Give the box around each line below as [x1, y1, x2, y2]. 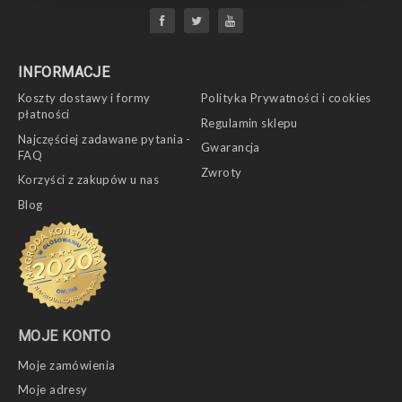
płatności [18, 107, 70, 121]
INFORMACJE [18, 64, 110, 81]
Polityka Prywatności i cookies [201, 91, 371, 105]
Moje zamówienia [18, 357, 116, 372]
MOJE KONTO [18, 327, 111, 345]
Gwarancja [201, 140, 260, 154]
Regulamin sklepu [201, 115, 298, 130]
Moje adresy [18, 381, 88, 397]
